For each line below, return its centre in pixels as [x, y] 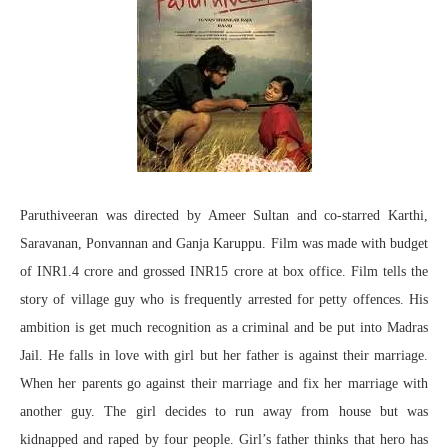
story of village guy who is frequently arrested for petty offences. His [224, 299]
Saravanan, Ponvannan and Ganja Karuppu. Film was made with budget [224, 243]
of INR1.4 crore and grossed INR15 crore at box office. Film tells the [224, 271]
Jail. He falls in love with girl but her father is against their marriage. [224, 355]
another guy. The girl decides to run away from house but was [224, 411]
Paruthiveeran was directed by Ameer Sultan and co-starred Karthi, [224, 215]
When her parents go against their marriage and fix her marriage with [224, 383]
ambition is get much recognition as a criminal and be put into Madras [224, 327]
